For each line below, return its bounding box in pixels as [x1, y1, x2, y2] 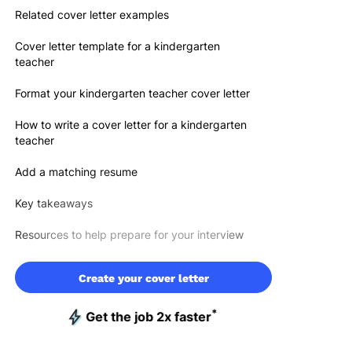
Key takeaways [15, 196, 93, 210]
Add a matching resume [15, 165, 137, 178]
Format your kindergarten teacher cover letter [15, 86, 250, 100]
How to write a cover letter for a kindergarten [15, 118, 247, 131]
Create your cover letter [78, 272, 209, 284]
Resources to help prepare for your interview [15, 228, 244, 241]
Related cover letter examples [15, 8, 169, 21]
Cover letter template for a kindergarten [15, 39, 220, 53]
